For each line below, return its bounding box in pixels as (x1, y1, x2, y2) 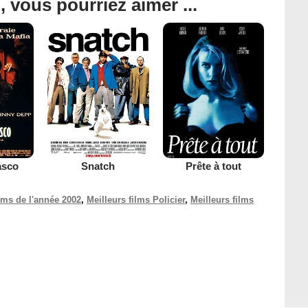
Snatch (81, 159, 115, 172)
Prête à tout (185, 159, 241, 172)
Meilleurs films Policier (87, 194, 185, 205)
